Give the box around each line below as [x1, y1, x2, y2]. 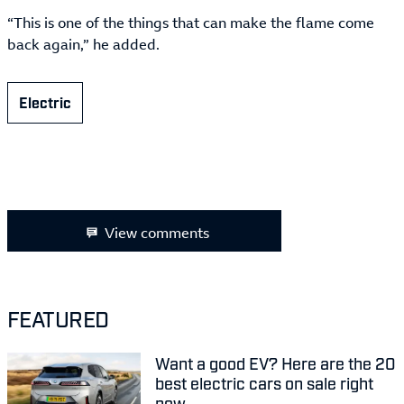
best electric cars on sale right [155, 372, 373, 393]
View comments [105, 223, 209, 243]
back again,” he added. [7, 34, 160, 55]
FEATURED [7, 305, 109, 332]
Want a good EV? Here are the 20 [155, 353, 396, 373]
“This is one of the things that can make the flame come [7, 13, 374, 33]
